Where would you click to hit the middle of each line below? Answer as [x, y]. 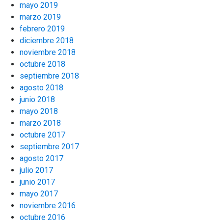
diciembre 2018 [47, 41]
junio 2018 [37, 99]
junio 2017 [37, 182]
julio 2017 [36, 170]
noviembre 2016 [48, 206]
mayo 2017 [39, 194]
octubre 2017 [42, 135]
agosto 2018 [41, 88]
